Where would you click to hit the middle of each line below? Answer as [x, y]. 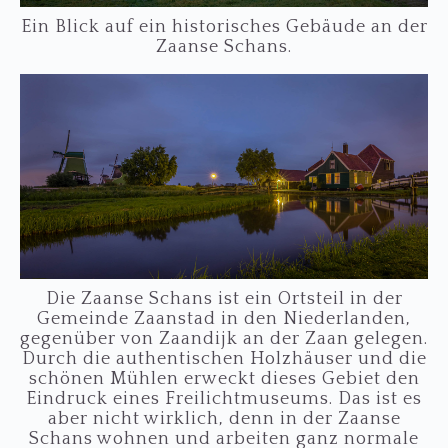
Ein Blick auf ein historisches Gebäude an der [224, 27]
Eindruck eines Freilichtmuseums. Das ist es [224, 399]
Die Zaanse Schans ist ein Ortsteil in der [224, 299]
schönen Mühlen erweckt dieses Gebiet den [224, 379]
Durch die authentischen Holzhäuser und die [224, 359]
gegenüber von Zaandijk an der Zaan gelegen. [224, 339]
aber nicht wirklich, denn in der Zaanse [224, 419]
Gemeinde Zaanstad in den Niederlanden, [224, 319]
